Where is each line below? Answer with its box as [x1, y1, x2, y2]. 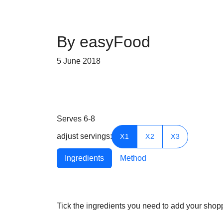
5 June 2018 [57, 57, 101, 65]
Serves [57, 114, 84, 123]
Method [120, 154, 146, 162]
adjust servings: [57, 131, 112, 140]
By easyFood [57, 33, 150, 51]
